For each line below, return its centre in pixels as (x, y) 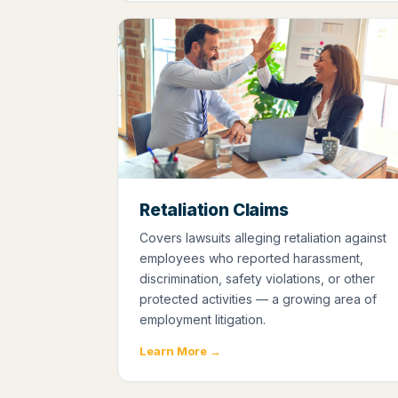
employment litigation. (203, 320)
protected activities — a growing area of (258, 299)
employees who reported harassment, (251, 259)
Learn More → (180, 351)
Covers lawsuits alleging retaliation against (263, 238)
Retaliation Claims (214, 211)
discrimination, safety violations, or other (257, 279)
